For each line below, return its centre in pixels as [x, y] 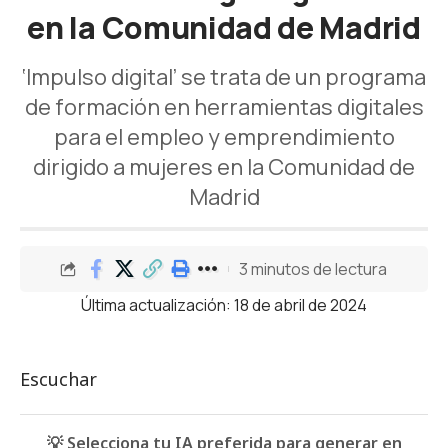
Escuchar [58, 379]
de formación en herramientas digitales [224, 107]
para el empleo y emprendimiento [224, 137]
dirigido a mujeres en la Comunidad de [224, 167]
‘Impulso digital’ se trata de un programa [224, 77]
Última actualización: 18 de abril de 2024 [224, 305]
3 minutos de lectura [313, 268]
